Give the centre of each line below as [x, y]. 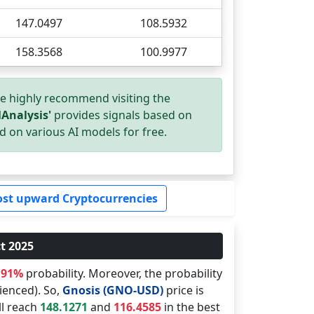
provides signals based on [122, 115]
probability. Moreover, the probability [122, 273]
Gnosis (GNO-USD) [112, 290]
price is [183, 290]
